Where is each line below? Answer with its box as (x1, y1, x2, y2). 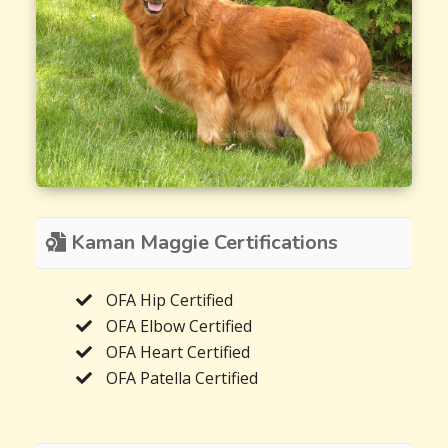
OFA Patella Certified (106, 366, 259, 389)
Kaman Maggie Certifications (66, 228, 339, 256)
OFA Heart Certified (106, 340, 251, 363)
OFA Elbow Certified (106, 314, 253, 337)
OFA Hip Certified (106, 288, 234, 311)
